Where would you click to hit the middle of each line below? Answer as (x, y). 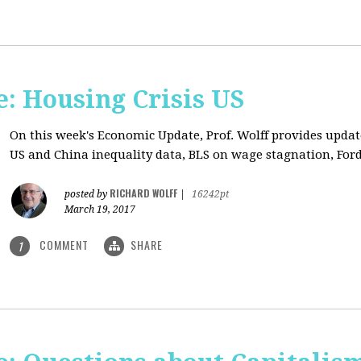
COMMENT (64, 245)
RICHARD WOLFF (143, 193)
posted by (87, 194)
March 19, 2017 (100, 210)
